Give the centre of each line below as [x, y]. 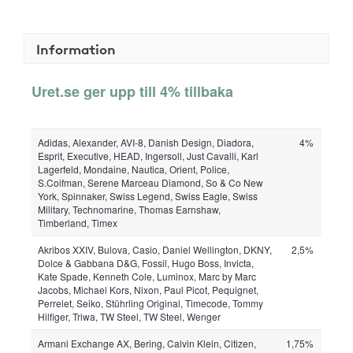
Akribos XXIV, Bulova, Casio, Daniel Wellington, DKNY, [155, 249]
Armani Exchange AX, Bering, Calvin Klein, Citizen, [147, 343]
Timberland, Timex [78, 223]
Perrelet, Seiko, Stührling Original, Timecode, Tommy [150, 303]
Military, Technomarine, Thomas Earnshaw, [129, 209]
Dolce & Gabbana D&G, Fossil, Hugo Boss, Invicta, [146, 263]
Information [76, 48]
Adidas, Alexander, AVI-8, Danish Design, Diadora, [146, 142]
